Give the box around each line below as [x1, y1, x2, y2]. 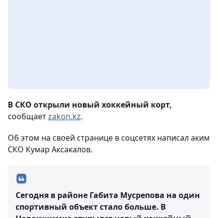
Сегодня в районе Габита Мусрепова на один [16, 190, 200, 201]
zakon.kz [48, 111, 81, 122]
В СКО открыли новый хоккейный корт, [8, 99, 172, 110]
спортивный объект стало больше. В [16, 201, 166, 213]
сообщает [8, 111, 48, 122]
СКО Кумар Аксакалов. [8, 144, 92, 155]
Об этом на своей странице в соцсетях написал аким [8, 132, 210, 144]
